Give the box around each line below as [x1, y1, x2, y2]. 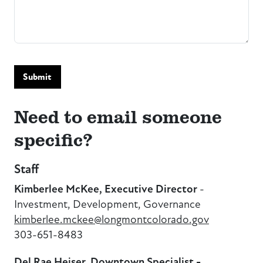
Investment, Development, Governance [14, 197, 204, 211]
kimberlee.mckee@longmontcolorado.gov [14, 213, 209, 227]
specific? [14, 126, 98, 151]
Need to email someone [14, 103, 222, 129]
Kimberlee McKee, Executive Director [14, 182, 200, 197]
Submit [23, 71, 52, 83]
